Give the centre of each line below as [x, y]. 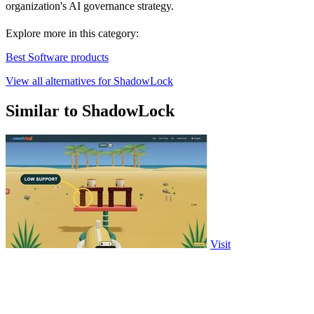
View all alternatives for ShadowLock [89, 81]
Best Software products [57, 57]
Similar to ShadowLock [90, 111]
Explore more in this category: [72, 34]
